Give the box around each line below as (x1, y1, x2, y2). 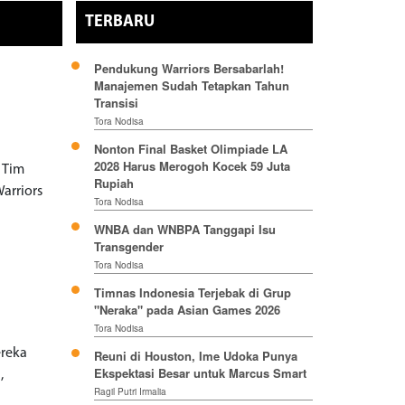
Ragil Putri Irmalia (93, 385, 166, 399)
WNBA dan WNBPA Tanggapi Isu (93, 221, 276, 239)
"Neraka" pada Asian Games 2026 (93, 301, 280, 319)
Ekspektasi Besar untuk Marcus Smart (93, 364, 306, 382)
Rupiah (93, 174, 134, 193)
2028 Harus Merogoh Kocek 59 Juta (93, 157, 290, 175)
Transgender (93, 238, 164, 256)
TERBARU (84, 14, 155, 32)
